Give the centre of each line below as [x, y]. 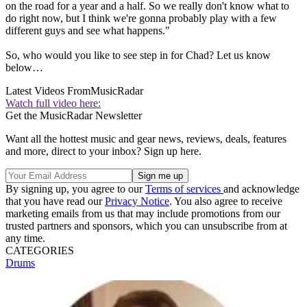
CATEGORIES [40, 250]
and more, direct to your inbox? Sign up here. [103, 151]
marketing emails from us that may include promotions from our [143, 213]
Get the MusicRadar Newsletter [74, 115]
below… [24, 67]
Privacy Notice [137, 201]
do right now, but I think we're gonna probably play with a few [141, 18]
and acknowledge [261, 188]
